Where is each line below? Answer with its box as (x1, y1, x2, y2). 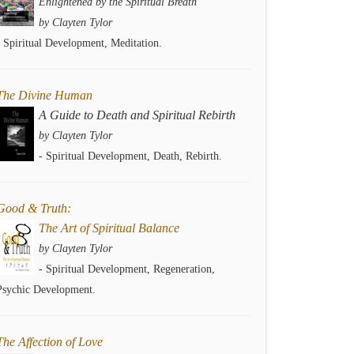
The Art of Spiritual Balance (39, 221, 179, 235)
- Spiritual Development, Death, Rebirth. (39, 150, 222, 162)
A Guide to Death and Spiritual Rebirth (39, 108, 235, 122)
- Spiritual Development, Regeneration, (39, 263, 215, 275)
